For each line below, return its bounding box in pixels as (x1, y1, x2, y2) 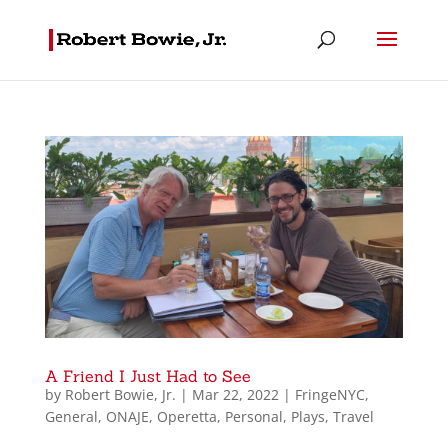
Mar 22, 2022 (191, 384, 279, 404)
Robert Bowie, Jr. (64, 384, 176, 404)
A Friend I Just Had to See (44, 365, 251, 386)
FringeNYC (294, 384, 365, 404)
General (44, 406, 98, 426)
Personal (224, 406, 283, 426)
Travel (332, 406, 374, 426)
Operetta (156, 406, 217, 426)
